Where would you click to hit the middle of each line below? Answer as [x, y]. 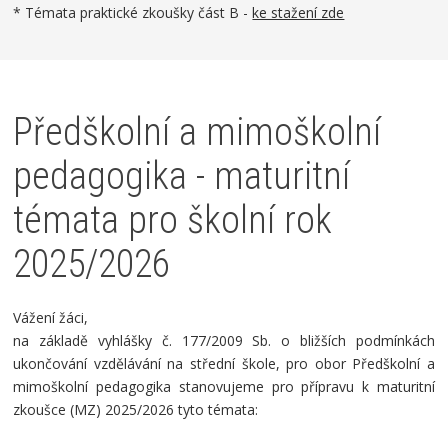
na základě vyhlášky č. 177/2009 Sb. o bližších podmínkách [224, 340]
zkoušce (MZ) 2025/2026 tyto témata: [136, 409]
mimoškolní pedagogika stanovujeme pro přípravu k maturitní [224, 386]
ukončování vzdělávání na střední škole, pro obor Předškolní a [224, 363]
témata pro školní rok [173, 220]
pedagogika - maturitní [182, 176]
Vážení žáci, [51, 317]
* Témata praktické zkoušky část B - [133, 12]
